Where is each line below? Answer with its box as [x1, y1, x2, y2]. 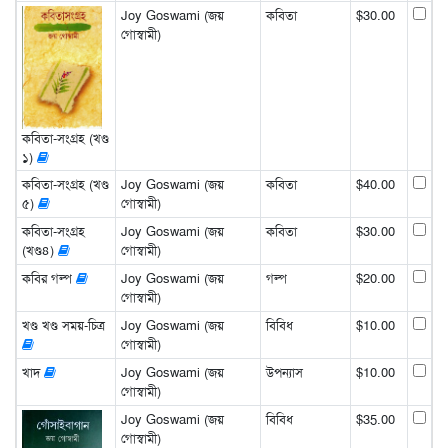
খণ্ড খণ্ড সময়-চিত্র [21, 317, 105, 335]
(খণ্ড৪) [21, 242, 58, 260]
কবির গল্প [21, 270, 76, 288]
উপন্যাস [265, 364, 303, 382]
